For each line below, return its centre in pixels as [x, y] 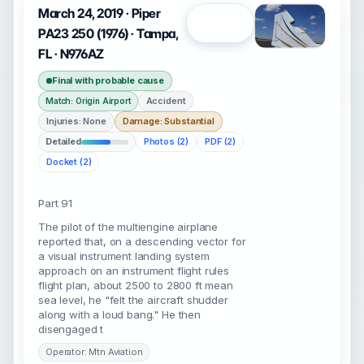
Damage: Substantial [168, 121]
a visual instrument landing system [124, 256]
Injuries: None [76, 121]
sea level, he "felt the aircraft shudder [133, 300]
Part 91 [55, 203]
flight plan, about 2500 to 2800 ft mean [136, 285]
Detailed [63, 141]
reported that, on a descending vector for [142, 241]
